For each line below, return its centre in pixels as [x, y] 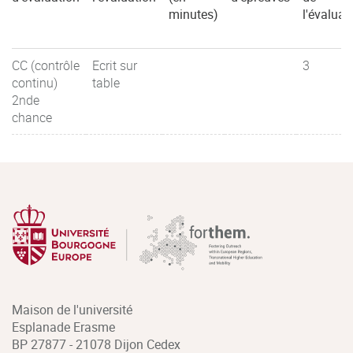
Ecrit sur [115, 65]
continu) [35, 82]
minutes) [193, 14]
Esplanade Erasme [63, 327]
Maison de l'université [72, 309]
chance [32, 117]
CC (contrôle [46, 65]
